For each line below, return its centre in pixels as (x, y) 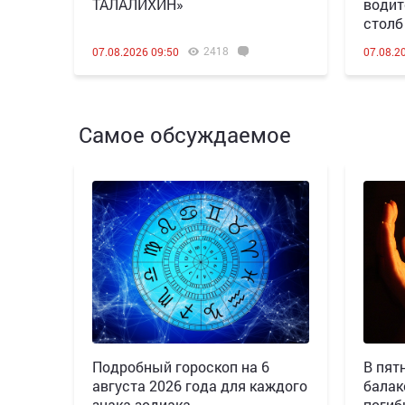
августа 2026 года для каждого (200, 385)
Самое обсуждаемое (185, 134)
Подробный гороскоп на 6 (181, 366)
